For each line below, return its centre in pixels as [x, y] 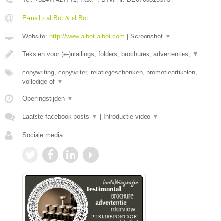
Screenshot [147, 36]
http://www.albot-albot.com [87, 36]
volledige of [39, 81]
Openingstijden [44, 98]
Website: [36, 36]
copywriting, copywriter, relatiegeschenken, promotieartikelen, [110, 72]
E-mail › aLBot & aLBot [55, 18]
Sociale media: [43, 135]
